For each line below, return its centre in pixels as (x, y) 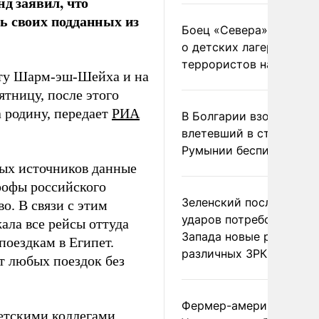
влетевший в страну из (247, 133)
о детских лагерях (234, 47)
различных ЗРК (224, 253)
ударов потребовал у (241, 219)
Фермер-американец (241, 305)
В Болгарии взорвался (245, 116)
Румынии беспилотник (245, 150)
